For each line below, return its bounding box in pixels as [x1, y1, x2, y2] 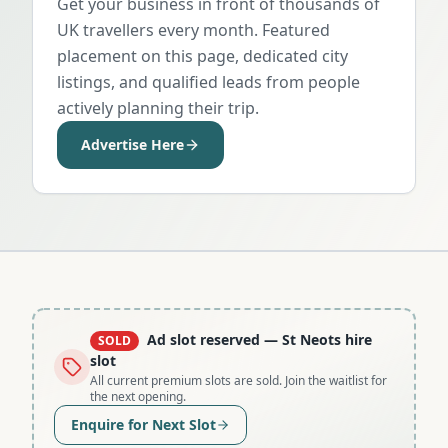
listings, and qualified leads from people [57, 70, 360, 93]
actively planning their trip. [57, 96, 259, 119]
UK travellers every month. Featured [57, 18, 330, 41]
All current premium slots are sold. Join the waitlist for [90, 371, 387, 389]
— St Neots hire [260, 329, 372, 349]
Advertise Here [81, 134, 184, 154]
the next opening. [90, 387, 186, 405]
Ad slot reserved [147, 329, 260, 349]
